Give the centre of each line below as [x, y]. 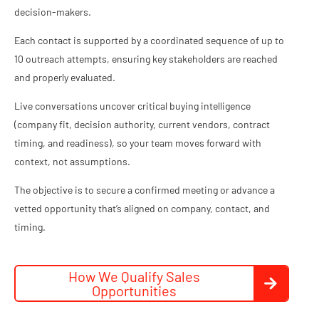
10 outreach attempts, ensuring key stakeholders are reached [146, 58]
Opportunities [135, 290]
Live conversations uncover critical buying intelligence [132, 105]
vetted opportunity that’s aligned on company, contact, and [142, 208]
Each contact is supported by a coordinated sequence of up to [149, 40]
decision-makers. [53, 11]
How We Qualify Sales [135, 276]
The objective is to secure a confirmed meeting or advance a [145, 189]
